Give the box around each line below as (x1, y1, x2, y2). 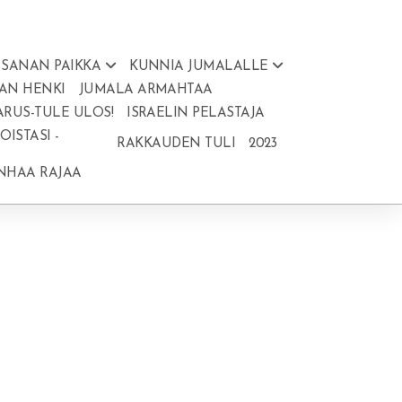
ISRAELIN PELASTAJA (127, 107, 265, 120)
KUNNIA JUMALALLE (129, 60, 268, 74)
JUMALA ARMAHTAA (78, 83, 213, 97)
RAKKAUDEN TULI (117, 136, 236, 151)
